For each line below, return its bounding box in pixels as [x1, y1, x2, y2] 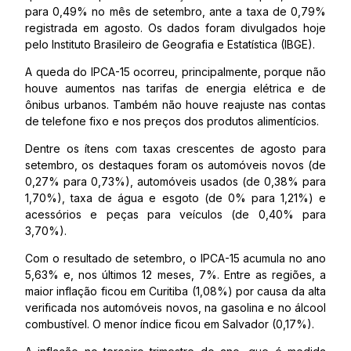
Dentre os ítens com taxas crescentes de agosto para [25, 142, 326, 156]
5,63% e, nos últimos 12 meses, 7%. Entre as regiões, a [25, 268, 326, 282]
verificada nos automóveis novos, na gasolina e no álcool [25, 301, 326, 315]
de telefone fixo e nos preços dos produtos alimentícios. [25, 114, 319, 128]
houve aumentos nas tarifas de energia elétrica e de [25, 81, 326, 96]
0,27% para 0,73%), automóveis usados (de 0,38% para [25, 175, 326, 189]
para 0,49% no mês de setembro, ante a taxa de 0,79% [25, 5, 326, 19]
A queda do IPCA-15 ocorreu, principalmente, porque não [25, 65, 326, 79]
